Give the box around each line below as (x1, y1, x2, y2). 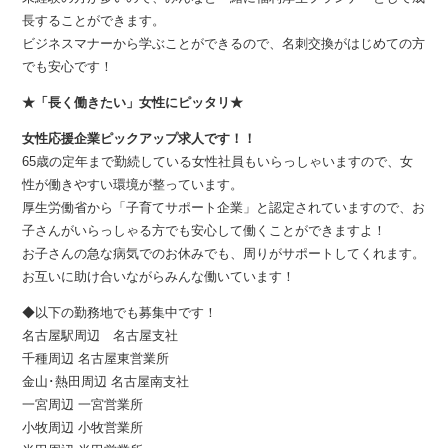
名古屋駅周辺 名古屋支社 (22, 328, 179, 344)
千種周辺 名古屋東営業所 (22, 351, 170, 367)
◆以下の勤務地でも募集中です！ (22, 305, 218, 321)
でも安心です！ (22, 59, 114, 75)
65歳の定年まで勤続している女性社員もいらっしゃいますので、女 (22, 154, 414, 170)
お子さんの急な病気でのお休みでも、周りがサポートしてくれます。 (22, 246, 426, 262)
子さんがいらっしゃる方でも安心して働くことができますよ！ (22, 223, 387, 239)
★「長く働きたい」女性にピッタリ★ (22, 95, 244, 111)
